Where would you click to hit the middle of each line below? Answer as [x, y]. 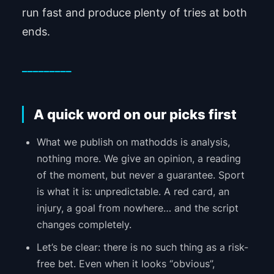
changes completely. [84, 225]
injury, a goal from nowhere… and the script [137, 208]
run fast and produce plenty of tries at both [134, 13]
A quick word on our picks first [135, 115]
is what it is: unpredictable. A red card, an [133, 192]
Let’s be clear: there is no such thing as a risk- [142, 247]
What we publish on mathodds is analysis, [133, 142]
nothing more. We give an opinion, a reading [139, 159]
